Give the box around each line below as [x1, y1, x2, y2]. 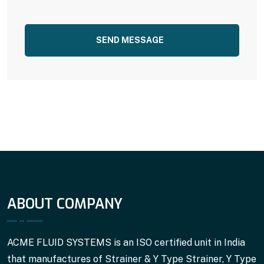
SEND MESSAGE [95, 35, 164, 45]
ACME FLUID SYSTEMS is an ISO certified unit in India [7, 237, 245, 249]
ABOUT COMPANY [7, 194, 123, 213]
